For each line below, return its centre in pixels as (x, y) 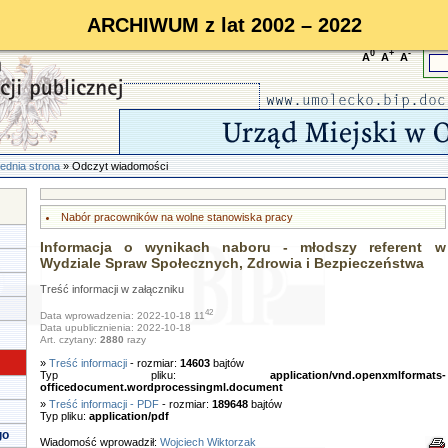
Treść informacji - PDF (103, 404)
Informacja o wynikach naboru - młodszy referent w (242, 247)
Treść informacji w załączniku (111, 289)
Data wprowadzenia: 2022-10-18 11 (122, 316)
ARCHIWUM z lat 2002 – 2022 (224, 25)
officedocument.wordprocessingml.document (161, 387)
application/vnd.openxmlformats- (357, 375)
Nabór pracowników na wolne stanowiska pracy (176, 217)
